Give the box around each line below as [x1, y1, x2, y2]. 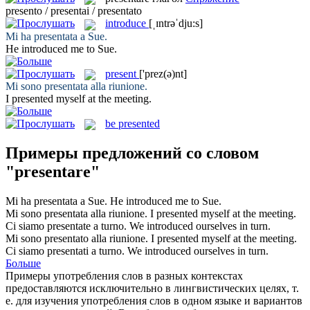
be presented [105, 117, 160, 129]
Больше [6, 257, 41, 269]
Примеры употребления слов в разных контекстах [6, 269, 243, 282]
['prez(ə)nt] [139, 67, 187, 80]
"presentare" [6, 163, 100, 181]
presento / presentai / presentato [6, 5, 142, 17]
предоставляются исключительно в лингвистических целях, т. [6, 282, 299, 294]
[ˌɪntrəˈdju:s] [149, 17, 203, 30]
